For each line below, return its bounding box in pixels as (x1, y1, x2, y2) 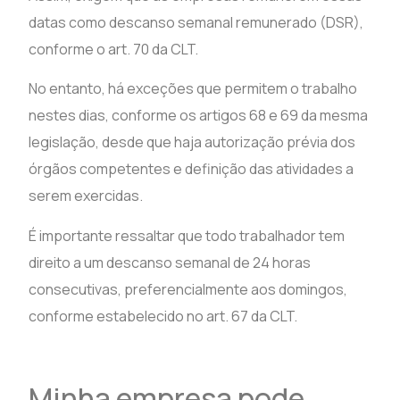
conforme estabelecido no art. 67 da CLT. (29, 305, 298, 326)
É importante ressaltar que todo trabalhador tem (29, 225, 346, 246)
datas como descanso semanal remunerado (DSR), (29, 12, 364, 32)
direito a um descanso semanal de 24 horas (29, 252, 312, 272)
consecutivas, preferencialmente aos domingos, (29, 279, 348, 299)
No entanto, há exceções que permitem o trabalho (29, 79, 358, 99)
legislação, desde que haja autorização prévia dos (29, 132, 356, 153)
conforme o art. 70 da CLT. (29, 38, 199, 59)
